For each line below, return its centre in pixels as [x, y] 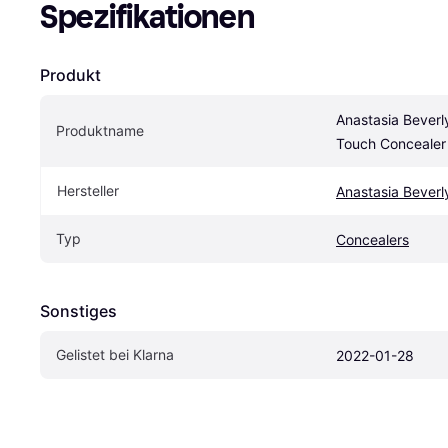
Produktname [100, 131]
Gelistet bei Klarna [115, 355]
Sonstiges [78, 311]
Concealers [372, 240]
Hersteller [88, 191]
